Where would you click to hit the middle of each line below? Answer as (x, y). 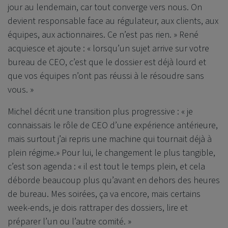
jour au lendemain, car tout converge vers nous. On (105, 8)
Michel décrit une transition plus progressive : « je (100, 112)
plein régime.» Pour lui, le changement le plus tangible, (111, 153)
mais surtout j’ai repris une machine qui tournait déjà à (110, 139)
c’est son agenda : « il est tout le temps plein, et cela (106, 167)
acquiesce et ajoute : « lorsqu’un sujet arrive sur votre (108, 49)
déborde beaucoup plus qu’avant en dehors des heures (114, 181)
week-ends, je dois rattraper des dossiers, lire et (98, 208)
